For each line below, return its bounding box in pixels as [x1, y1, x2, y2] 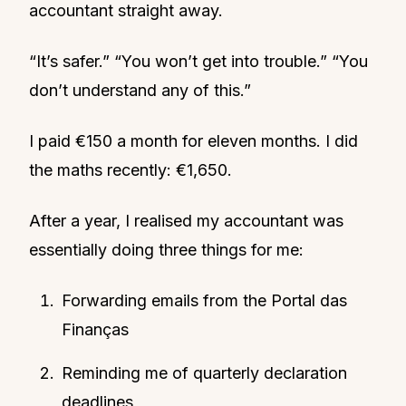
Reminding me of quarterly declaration [62, 362, 347, 382]
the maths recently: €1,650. [29, 159, 232, 179]
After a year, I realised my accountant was [29, 210, 343, 230]
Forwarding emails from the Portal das [62, 290, 347, 310]
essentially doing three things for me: [29, 239, 304, 259]
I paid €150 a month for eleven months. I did [29, 130, 358, 150]
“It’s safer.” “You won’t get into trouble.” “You [29, 51, 368, 71]
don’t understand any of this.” [29, 80, 251, 100]
